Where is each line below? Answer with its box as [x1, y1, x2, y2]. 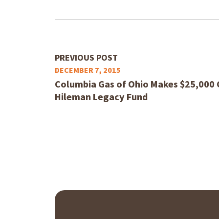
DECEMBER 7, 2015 [55, 65, 121, 76]
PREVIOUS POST [55, 52, 118, 64]
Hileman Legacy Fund [55, 90, 148, 104]
